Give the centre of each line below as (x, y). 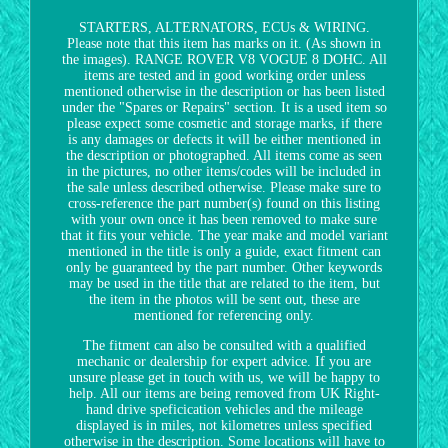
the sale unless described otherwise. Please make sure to (224, 187)
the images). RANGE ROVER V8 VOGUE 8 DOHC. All (224, 59)
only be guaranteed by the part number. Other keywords (224, 267)
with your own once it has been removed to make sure (224, 219)
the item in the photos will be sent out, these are (224, 299)
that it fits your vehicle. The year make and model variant (224, 235)
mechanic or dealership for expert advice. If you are (224, 361)
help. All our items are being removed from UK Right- (224, 393)
